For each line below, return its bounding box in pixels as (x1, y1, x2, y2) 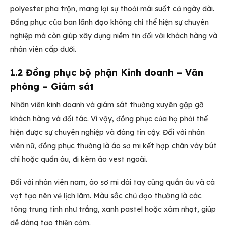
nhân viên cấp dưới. (10, 44, 76, 54)
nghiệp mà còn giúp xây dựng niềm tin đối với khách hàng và (10, 31, 217, 40)
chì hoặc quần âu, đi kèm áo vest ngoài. (10, 155, 147, 164)
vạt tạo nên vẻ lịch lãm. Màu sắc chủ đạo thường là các (10, 191, 202, 201)
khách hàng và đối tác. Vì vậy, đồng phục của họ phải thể (10, 114, 208, 124)
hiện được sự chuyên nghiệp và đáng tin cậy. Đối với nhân (10, 128, 205, 137)
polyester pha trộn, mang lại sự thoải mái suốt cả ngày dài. (10, 4, 214, 13)
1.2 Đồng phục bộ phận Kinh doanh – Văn (10, 67, 203, 79)
